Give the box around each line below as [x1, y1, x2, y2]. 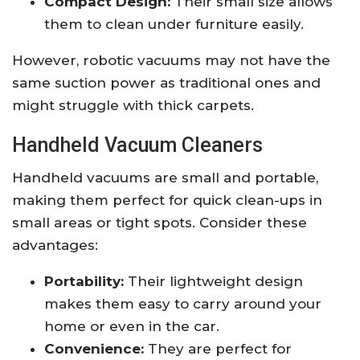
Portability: [44, 273, 124, 290]
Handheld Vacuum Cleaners [12, 133, 263, 157]
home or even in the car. [44, 318, 219, 335]
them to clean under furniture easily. [44, 16, 304, 33]
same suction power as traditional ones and [12, 75, 321, 92]
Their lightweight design [124, 273, 303, 290]
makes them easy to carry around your [44, 296, 321, 313]
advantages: [12, 237, 98, 254]
